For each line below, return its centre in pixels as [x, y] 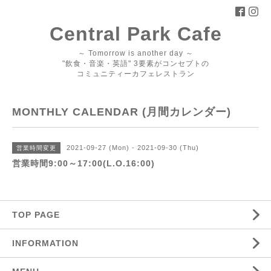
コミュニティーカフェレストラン [135, 74]
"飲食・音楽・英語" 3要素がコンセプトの [135, 64]
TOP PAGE [36, 215]
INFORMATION [74, 243]
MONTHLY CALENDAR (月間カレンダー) [122, 112]
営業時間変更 [36, 148]
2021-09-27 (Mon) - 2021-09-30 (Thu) [133, 148]
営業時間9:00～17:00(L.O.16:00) [83, 163]
